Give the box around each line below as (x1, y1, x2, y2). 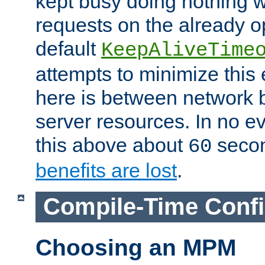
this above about (35, 134, 188, 157)
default (35, 37, 101, 60)
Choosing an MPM (35, 234, 236, 260)
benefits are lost (35, 159, 177, 182)
